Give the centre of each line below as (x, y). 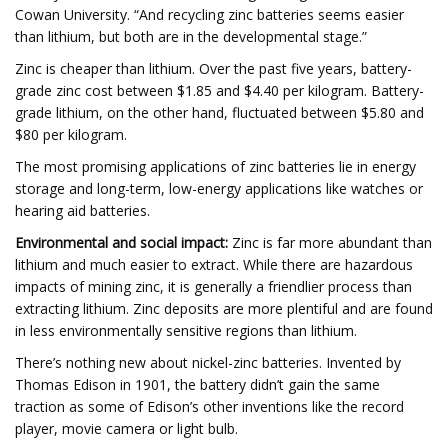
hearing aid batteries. (82, 210)
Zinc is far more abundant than (330, 242)
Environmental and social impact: (121, 242)
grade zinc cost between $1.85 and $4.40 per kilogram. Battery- (219, 90)
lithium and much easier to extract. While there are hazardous (214, 264)
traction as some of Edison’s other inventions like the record (209, 406)
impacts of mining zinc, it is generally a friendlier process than (213, 286)
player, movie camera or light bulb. (126, 428)
